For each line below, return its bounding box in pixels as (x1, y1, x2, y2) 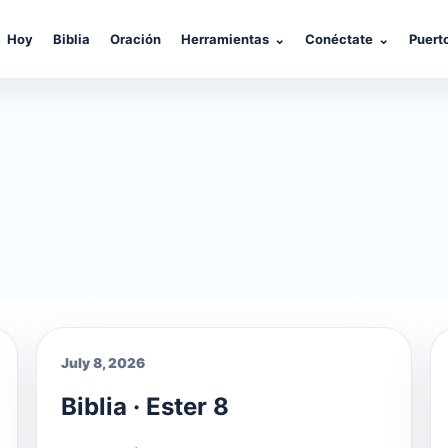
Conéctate (305, 30, 374, 47)
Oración (110, 30, 162, 47)
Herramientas (181, 30, 270, 47)
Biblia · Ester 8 (61, 391, 229, 421)
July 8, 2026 (61, 355, 145, 371)
